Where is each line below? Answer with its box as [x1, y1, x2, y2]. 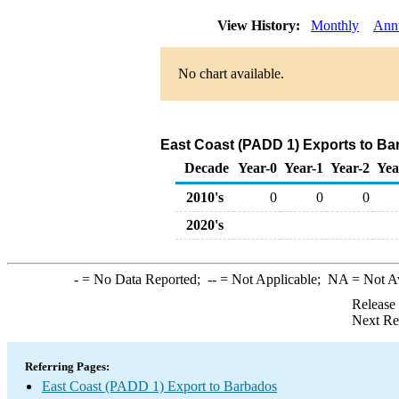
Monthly [311, 18, 359, 33]
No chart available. [178, 66, 284, 81]
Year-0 [238, 160, 277, 175]
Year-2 [330, 160, 370, 175]
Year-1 [284, 160, 323, 175]
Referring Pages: [25, 360, 110, 373]
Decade [184, 160, 229, 175]
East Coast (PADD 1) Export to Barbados [42, 379, 277, 394]
